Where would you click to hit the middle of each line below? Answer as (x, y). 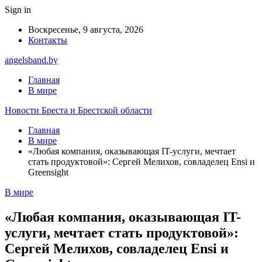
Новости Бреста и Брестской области (78, 110)
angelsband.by (31, 60)
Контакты (48, 40)
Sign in (18, 10)
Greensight (48, 172)
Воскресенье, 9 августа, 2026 (86, 30)
